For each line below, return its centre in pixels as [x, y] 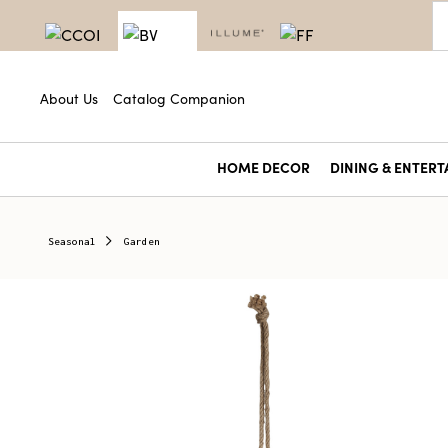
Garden [142, 241]
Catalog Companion [179, 97]
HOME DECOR [263, 167]
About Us [69, 97]
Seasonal [72, 241]
